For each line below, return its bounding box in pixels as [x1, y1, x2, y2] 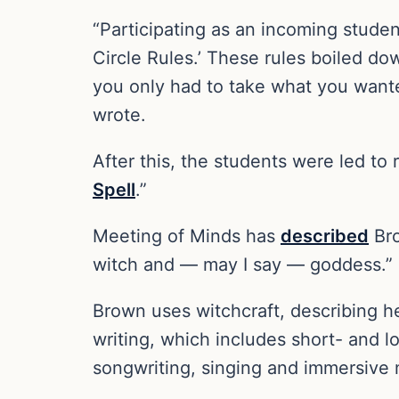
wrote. [93, 103, 146, 126]
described [281, 224, 369, 247]
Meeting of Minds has [93, 224, 281, 247]
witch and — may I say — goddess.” [93, 253, 393, 275]
